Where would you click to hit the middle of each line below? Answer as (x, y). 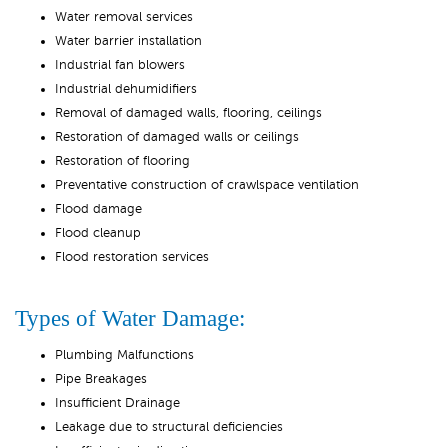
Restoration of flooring (122, 161)
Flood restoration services (132, 257)
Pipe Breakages (101, 379)
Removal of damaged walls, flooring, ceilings (188, 113)
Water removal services (124, 17)
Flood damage (98, 209)
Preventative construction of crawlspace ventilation (207, 185)
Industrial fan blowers (120, 65)
